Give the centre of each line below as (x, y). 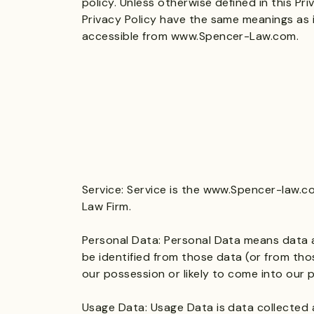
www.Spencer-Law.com (233, 36)
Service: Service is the (143, 190)
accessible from (127, 36)
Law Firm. (107, 206)
